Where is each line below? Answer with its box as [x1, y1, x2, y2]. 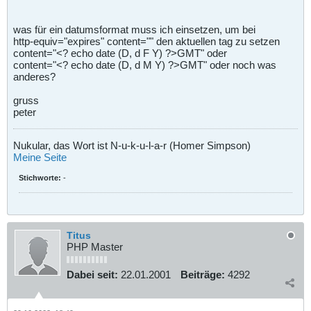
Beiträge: [180, 269, 225, 281]
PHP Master [67, 241, 123, 253]
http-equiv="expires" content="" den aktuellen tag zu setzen [13, 35, 280, 47]
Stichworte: [19, 173, 61, 182]
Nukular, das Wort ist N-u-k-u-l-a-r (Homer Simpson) [13, 139, 251, 151]
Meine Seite [13, 151, 67, 163]
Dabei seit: [67, 269, 118, 281]
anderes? [13, 70, 56, 83]
